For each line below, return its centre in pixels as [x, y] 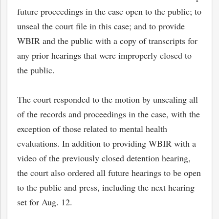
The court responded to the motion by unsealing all [108, 99]
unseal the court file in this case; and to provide [101, 26]
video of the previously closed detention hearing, [104, 158]
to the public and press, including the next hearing [106, 187]
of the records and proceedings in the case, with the [109, 114]
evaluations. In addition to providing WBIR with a [107, 143]
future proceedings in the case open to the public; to [109, 11]
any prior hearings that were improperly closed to [104, 55]
